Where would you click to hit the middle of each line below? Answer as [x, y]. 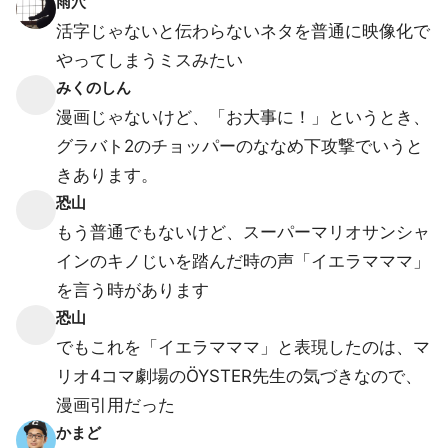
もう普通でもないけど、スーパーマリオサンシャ [243, 232]
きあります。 [107, 175]
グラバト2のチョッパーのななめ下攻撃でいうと [239, 146]
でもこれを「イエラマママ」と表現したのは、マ [243, 347]
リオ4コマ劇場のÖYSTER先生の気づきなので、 [239, 376]
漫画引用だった [115, 405]
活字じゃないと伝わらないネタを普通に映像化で [243, 31]
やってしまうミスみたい [149, 60]
